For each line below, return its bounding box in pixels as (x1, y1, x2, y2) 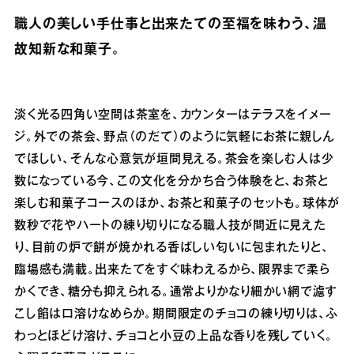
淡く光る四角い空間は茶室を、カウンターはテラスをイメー (14, 110, 332, 122)
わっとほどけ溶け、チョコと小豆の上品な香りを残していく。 (14, 331, 333, 343)
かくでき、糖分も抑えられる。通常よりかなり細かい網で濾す (14, 287, 337, 299)
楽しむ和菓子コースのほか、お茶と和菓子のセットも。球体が (14, 198, 340, 210)
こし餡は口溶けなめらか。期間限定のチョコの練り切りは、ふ (14, 309, 338, 321)
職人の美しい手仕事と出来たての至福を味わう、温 (14, 19, 327, 32)
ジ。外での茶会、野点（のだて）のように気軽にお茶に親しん (14, 132, 335, 144)
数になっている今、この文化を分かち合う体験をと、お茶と (14, 176, 329, 188)
